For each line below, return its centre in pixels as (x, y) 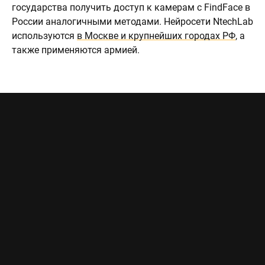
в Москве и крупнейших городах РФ (156, 36)
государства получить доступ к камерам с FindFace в (131, 7)
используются (44, 36)
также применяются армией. (76, 50)
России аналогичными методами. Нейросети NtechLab (132, 22)
